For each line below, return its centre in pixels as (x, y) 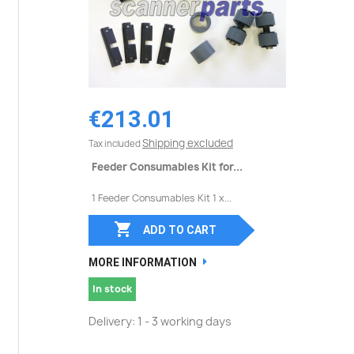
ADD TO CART (179, 230)
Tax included (115, 144)
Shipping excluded (188, 143)
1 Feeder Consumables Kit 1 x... (162, 198)
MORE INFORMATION (143, 263)
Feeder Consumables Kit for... (167, 167)
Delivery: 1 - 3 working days (160, 322)
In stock (112, 289)
